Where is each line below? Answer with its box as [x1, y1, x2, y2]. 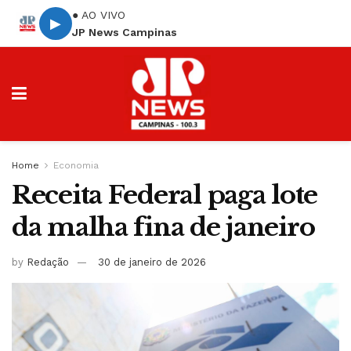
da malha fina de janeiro [12, 212, 315, 243]
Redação [27, 255, 69, 268]
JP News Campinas [72, 25, 177, 38]
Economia [53, 160, 99, 171]
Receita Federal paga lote [12, 179, 317, 211]
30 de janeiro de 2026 [98, 255, 206, 268]
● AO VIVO [72, 8, 125, 21]
